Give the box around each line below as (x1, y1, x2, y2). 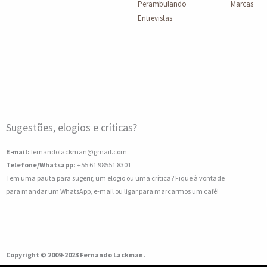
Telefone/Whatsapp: (6, 160, 76, 169)
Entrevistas (137, 13, 172, 24)
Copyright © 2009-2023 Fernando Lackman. (6, 250, 145, 259)
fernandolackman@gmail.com (30, 147, 127, 156)
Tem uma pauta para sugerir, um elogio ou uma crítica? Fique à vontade (6, 173, 225, 182)
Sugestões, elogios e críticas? (6, 120, 137, 134)
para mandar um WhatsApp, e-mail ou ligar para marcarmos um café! (6, 186, 219, 195)
